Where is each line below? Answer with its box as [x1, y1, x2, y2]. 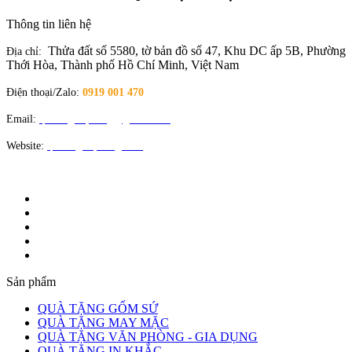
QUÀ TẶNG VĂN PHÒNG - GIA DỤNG [38, 329, 258, 343]
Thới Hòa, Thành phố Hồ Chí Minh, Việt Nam [6, 57, 239, 71]
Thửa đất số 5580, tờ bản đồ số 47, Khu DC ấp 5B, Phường [48, 43, 346, 57]
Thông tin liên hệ [6, 16, 91, 31]
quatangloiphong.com [47, 139, 143, 152]
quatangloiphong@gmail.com [39, 112, 170, 125]
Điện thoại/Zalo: [6, 86, 82, 98]
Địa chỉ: [6, 45, 48, 57]
